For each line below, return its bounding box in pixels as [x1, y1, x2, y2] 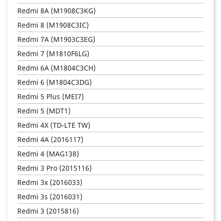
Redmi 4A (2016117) [17, 134, 83, 144]
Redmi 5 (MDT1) [17, 106, 71, 115]
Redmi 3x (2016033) [17, 177, 82, 187]
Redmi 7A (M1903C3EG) [17, 34, 95, 44]
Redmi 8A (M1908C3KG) [17, 5, 96, 15]
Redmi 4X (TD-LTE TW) [17, 120, 90, 130]
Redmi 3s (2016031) [17, 191, 82, 201]
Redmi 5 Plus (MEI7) [17, 91, 84, 101]
